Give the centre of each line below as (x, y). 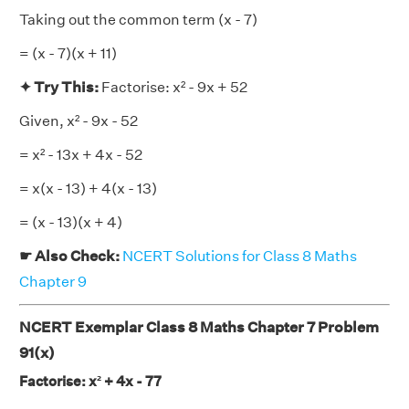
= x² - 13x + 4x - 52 (81, 155)
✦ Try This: (60, 87)
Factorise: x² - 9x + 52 (174, 87)
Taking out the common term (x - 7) (138, 20)
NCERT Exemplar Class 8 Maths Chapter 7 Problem (199, 327)
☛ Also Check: (71, 256)
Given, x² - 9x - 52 (79, 121)
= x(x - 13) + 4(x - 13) (88, 189)
